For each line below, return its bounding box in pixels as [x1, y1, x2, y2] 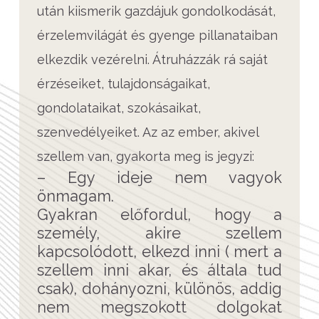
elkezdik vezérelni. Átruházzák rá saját [37, 51, 268, 67]
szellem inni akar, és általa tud [37, 261, 282, 279]
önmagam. [37, 187, 114, 205]
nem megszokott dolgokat [37, 298, 282, 316]
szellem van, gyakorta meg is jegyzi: [37, 148, 254, 164]
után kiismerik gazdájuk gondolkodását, [37, 3, 276, 19]
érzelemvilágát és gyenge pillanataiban [37, 27, 278, 43]
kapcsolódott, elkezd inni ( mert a [37, 242, 282, 261]
